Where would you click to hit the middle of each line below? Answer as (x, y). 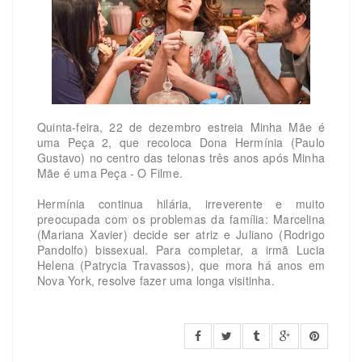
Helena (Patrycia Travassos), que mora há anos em (181, 265)
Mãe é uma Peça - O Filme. (112, 173)
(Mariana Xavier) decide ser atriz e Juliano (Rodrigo (181, 235)
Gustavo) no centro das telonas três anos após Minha (181, 158)
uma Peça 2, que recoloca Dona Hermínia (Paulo (181, 143)
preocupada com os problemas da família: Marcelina (181, 219)
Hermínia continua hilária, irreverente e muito (181, 204)
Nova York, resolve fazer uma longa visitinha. (156, 281)
